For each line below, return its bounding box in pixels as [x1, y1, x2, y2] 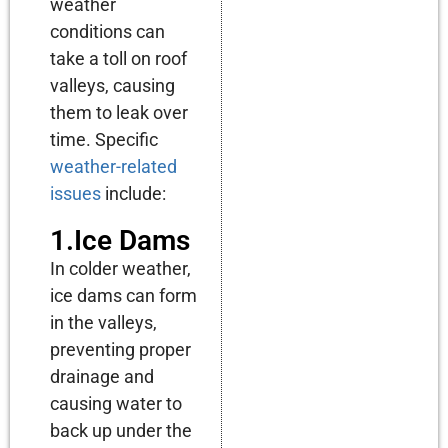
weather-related [50, 155, 177, 177]
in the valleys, [50, 311, 157, 333]
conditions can [50, 20, 165, 42]
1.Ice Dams [50, 223, 190, 257]
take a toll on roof [50, 47, 187, 69]
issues [50, 182, 101, 204]
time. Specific [50, 128, 158, 150]
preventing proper [50, 338, 191, 360]
